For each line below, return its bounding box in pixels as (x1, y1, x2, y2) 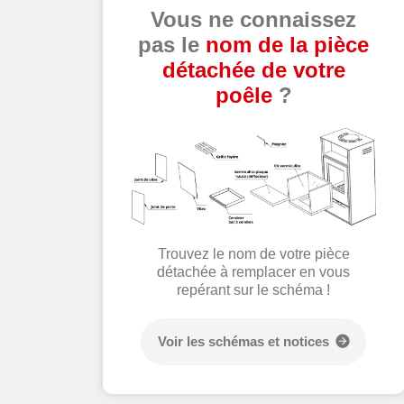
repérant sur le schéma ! (177, 281, 331, 298)
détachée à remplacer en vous (157, 263, 351, 280)
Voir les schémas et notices (158, 334, 330, 350)
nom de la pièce (206, 32, 370, 58)
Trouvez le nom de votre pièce (157, 245, 350, 262)
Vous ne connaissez (151, 7, 357, 32)
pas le (138, 32, 207, 58)
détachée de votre (161, 58, 345, 83)
